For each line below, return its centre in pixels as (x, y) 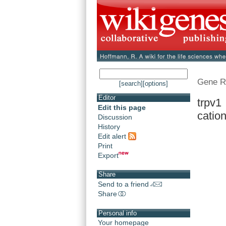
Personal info (118, 213)
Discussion (115, 117)
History (109, 127)
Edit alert (113, 136)
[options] (155, 84)
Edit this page (122, 108)
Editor (107, 98)
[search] (131, 84)
